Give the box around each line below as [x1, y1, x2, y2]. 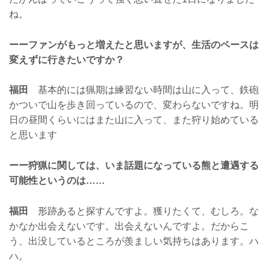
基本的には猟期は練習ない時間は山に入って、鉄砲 [28, 85, 259, 95]
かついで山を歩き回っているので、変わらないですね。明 [9, 100, 259, 110]
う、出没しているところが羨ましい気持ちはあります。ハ [9, 235, 259, 246]
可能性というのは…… [9, 175, 105, 186]
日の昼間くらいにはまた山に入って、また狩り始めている [9, 115, 259, 125]
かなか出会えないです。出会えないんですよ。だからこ [9, 220, 249, 231]
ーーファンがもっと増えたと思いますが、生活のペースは [9, 39, 259, 50]
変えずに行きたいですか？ [9, 54, 124, 65]
